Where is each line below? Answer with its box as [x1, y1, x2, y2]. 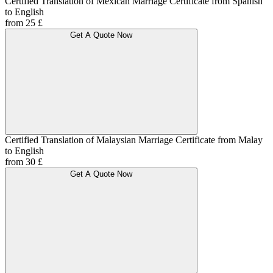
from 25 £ [5, 18, 43, 29]
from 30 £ [5, 157, 43, 168]
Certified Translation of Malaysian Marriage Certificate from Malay [5, 135, 263, 146]
